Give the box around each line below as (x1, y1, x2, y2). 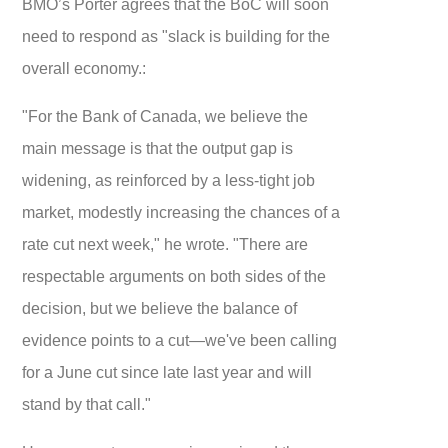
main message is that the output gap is (22, 139, 294, 158)
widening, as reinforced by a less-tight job (22, 171, 316, 190)
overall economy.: (22, 59, 147, 78)
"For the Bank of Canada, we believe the (22, 107, 309, 126)
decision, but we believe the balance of (22, 299, 298, 318)
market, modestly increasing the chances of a (22, 203, 341, 222)
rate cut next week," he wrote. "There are (22, 235, 309, 254)
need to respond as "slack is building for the (22, 27, 331, 46)
